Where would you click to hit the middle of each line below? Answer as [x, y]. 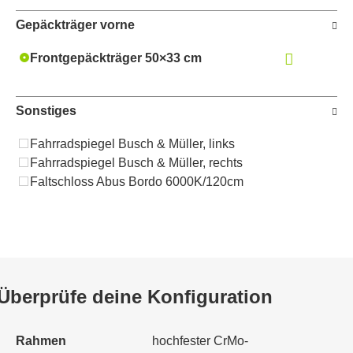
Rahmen [41, 340]
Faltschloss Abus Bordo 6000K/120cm [137, 181]
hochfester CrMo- [200, 340]
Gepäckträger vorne [75, 24]
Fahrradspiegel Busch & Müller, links [132, 143]
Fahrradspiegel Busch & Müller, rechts [136, 162]
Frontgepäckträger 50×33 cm [116, 58]
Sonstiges [46, 110]
